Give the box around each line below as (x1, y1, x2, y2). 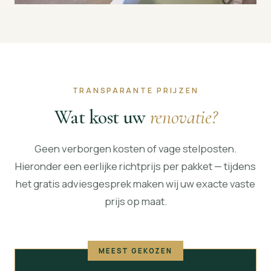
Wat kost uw (54, 105, 150, 129)
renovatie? (149, 105, 217, 129)
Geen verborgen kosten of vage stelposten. (34, 142, 237, 156)
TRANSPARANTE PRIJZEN (72, 85, 199, 96)
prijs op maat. (104, 194, 167, 209)
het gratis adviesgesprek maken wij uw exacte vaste (16, 177, 255, 191)
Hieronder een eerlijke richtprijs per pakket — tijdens (15, 159, 256, 174)
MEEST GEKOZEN (99, 246, 172, 256)
